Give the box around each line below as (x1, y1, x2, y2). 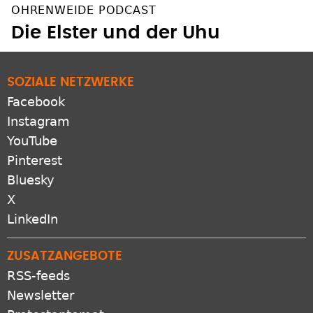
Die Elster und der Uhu (11, 10, 220, 29)
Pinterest (7, 139, 62, 154)
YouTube (7, 119, 57, 135)
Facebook (7, 80, 65, 96)
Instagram (7, 100, 70, 115)
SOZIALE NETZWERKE (7, 62, 134, 75)
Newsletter (7, 274, 74, 289)
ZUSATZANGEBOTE (7, 236, 122, 249)
